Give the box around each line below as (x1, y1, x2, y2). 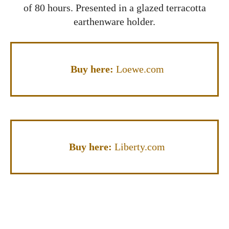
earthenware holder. (74, 15, 155, 27)
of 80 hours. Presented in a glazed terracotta (23, 2, 206, 13)
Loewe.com (116, 63, 164, 75)
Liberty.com (114, 141, 165, 152)
